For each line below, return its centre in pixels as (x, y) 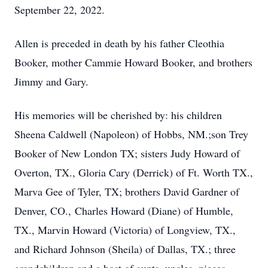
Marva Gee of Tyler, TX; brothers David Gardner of (127, 191)
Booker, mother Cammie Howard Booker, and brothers (133, 62)
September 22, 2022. (60, 10)
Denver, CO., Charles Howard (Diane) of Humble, (124, 211)
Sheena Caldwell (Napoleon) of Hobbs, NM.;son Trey (131, 134)
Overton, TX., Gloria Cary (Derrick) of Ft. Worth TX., (134, 172)
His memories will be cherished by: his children (118, 115)
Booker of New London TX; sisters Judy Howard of (127, 153)
